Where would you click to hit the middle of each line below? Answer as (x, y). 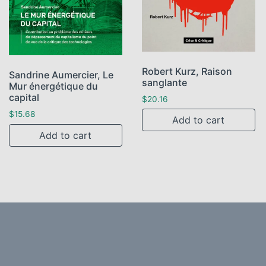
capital (24, 98)
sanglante (164, 82)
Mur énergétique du (53, 86)
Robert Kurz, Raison (187, 71)
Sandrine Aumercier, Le (61, 75)
